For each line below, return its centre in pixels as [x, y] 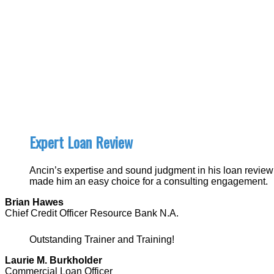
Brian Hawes [34, 202]
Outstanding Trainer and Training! [102, 239]
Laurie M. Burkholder [54, 260]
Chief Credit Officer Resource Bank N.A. [92, 213]
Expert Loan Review [81, 142]
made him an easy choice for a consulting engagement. [149, 181]
